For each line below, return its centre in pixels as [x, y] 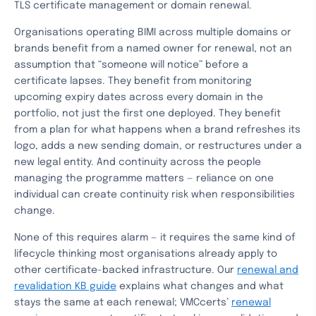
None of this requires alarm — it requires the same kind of [155, 238]
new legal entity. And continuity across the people [138, 162]
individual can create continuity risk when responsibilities [154, 195]
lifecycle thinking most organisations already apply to [146, 254]
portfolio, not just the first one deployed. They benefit [147, 114]
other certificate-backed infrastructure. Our [126, 270]
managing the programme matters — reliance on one [144, 178]
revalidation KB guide [65, 286]
